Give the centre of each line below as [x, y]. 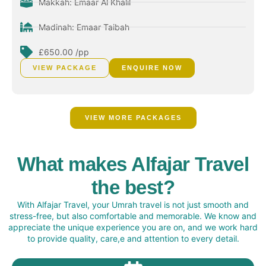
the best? [133, 187]
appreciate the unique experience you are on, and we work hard [133, 227]
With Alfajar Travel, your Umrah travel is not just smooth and [133, 204]
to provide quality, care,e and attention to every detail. [133, 238]
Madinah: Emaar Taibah [84, 27]
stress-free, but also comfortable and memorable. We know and [133, 216]
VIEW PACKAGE [65, 67]
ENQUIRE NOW [152, 67]
